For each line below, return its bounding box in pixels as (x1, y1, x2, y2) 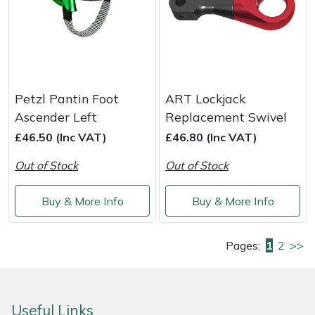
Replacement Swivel (165, 109, 287, 125)
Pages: (226, 238, 260, 253)
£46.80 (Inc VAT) (165, 130, 257, 145)
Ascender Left (15, 109, 97, 125)
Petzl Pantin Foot (15, 91, 119, 107)
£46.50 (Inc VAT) (15, 130, 107, 145)
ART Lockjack (165, 91, 245, 107)
